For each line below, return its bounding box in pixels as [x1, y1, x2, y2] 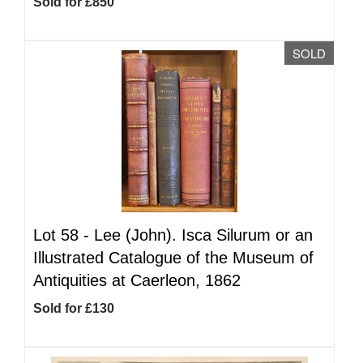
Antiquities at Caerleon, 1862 [33, 271, 241, 289]
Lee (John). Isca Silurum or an [94, 226, 313, 244]
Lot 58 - [33, 226, 94, 244]
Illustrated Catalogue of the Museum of [33, 249, 314, 267]
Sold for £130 [33, 301, 114, 315]
